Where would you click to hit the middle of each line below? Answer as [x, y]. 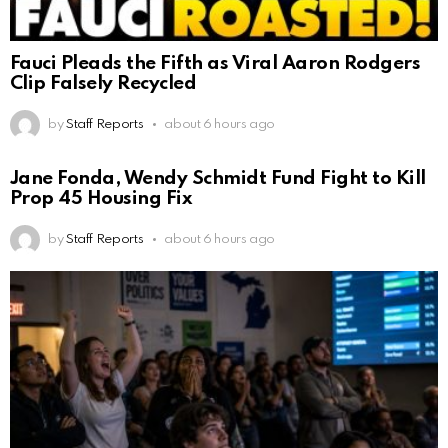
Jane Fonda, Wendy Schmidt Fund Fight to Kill [218, 178]
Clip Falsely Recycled [103, 84]
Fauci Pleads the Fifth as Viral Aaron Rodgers [215, 64]
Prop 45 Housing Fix [101, 198]
